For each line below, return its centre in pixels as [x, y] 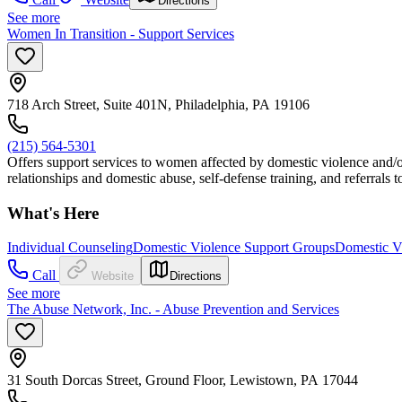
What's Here [53, 213]
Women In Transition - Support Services [121, 34]
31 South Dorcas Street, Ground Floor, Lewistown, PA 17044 [183, 380]
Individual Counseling [70, 248]
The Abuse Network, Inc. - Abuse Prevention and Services [173, 310]
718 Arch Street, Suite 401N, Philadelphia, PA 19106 [158, 105]
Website [113, 276]
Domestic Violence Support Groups [234, 248]
